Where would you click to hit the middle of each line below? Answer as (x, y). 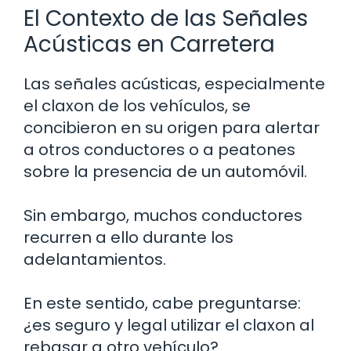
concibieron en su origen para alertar (172, 127)
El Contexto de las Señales (166, 18)
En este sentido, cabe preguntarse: (162, 303)
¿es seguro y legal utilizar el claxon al (169, 325)
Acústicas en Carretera (149, 44)
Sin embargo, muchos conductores (163, 215)
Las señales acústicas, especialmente (174, 83)
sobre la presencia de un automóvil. (165, 171)
